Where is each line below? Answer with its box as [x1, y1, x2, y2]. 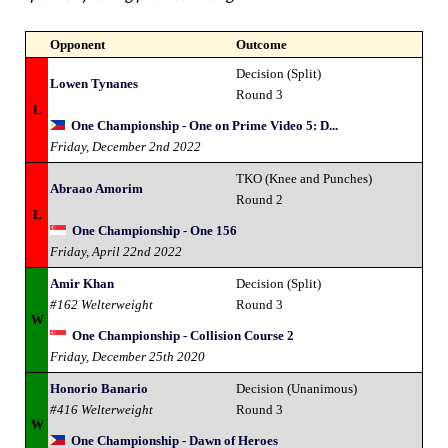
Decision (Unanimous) [236, 380, 357, 396]
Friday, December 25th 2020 [50, 348, 205, 364]
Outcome [236, 36, 287, 52]
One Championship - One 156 [72, 222, 237, 238]
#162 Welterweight [50, 296, 153, 312]
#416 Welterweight [50, 401, 153, 417]
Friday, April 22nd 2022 [50, 243, 182, 259]
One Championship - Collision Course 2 [72, 327, 294, 343]
